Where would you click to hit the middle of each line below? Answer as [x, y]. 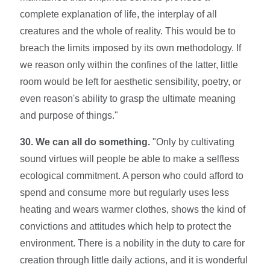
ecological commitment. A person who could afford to [132, 175]
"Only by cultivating [193, 142]
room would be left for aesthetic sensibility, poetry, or [131, 81]
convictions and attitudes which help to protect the [126, 226]
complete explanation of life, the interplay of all [119, 14]
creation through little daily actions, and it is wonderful [134, 260]
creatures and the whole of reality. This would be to [128, 31]
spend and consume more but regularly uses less [125, 192]
